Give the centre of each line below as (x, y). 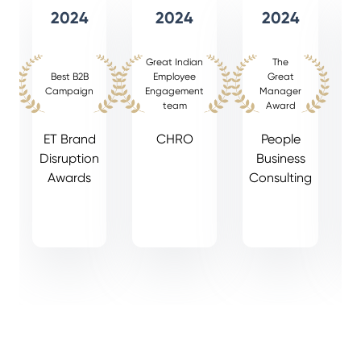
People (280, 139)
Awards (69, 178)
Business (280, 159)
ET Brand (69, 139)
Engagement (174, 91)
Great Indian (174, 62)
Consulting (280, 178)
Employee (174, 77)
